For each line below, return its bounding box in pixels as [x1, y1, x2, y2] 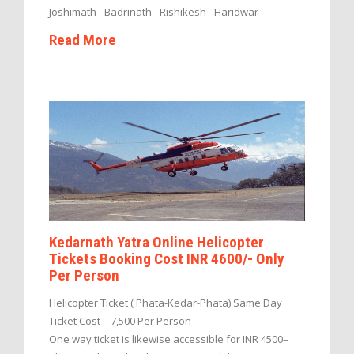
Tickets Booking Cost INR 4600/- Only [49, 250, 284, 269]
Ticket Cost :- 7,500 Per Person [49, 314, 191, 329]
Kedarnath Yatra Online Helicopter [49, 233, 264, 252]
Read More [49, 30, 116, 49]
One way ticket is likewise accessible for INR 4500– [49, 332, 288, 347]
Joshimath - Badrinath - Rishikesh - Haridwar [49, 4, 258, 19]
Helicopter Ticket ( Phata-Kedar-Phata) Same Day [49, 296, 282, 311]
